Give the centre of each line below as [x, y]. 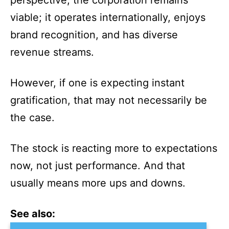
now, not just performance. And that [98, 166]
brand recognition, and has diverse [94, 35]
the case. [32, 118]
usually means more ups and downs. [98, 183]
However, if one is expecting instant [97, 83]
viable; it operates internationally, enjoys [108, 17]
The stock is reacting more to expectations [114, 148]
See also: [33, 214]
